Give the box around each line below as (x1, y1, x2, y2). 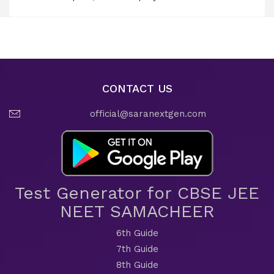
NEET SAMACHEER (59, 201, 215, 221)
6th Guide (116, 228, 158, 239)
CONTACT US (102, 82, 172, 95)
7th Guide (116, 243, 158, 254)
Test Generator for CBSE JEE (15, 183, 259, 203)
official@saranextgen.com (89, 108, 206, 119)
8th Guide (116, 259, 158, 270)
